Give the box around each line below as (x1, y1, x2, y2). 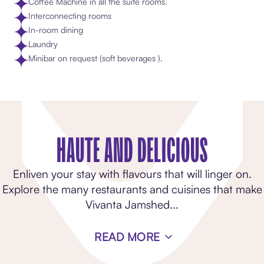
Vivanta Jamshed (85, 197, 170, 212)
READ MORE (94, 230, 160, 245)
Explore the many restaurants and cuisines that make (2, 182, 262, 197)
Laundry (28, 38, 58, 49)
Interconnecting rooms (28, 11, 111, 21)
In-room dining (28, 25, 83, 35)
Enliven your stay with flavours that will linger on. (12, 167, 252, 181)
